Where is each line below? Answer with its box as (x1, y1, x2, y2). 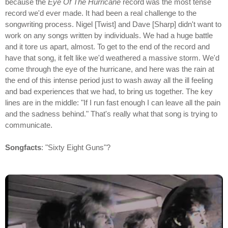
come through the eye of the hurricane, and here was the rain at (5, 64, 214, 73)
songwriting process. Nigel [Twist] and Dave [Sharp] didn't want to (5, 19, 221, 28)
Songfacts (5, 142, 41, 152)
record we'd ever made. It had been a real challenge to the (5, 8, 196, 17)
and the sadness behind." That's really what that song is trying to (5, 109, 217, 118)
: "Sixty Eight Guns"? (41, 142, 110, 152)
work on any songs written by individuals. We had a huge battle (5, 31, 213, 40)
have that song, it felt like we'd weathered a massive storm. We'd (5, 53, 219, 62)
